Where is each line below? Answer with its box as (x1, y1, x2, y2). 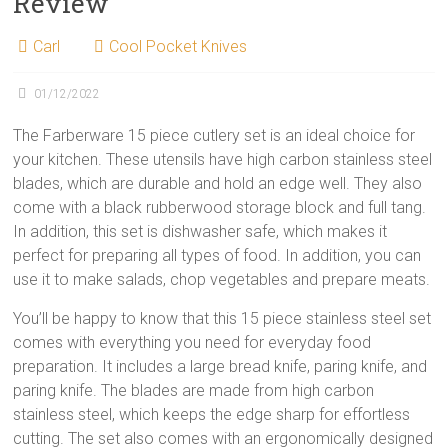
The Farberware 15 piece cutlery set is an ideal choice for (13, 126, 416, 145)
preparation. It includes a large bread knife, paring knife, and (13, 357, 428, 376)
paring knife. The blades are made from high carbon (13, 381, 375, 400)
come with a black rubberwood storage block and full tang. (13, 198, 427, 217)
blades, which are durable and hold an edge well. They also (13, 174, 423, 193)
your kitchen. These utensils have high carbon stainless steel (13, 150, 433, 169)
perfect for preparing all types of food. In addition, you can (13, 246, 422, 265)
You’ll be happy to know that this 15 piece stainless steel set (13, 309, 432, 328)
